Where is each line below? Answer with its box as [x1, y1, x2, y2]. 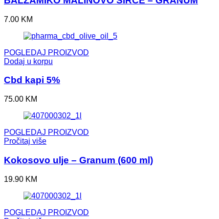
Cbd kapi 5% [4, 75, 60, 86]
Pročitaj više [4, 137, 46, 146]
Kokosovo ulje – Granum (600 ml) [4, 154, 153, 165]
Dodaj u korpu [4, 57, 53, 66]
